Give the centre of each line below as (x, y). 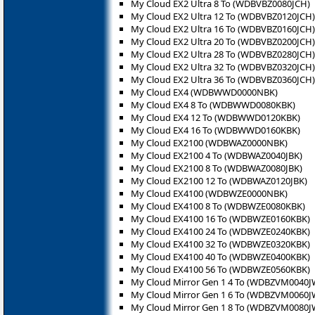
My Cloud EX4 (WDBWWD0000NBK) (204, 92)
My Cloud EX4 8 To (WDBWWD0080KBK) (213, 104)
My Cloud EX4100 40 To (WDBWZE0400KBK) (220, 256)
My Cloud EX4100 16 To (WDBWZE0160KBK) (220, 218)
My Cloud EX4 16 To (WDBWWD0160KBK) (216, 130)
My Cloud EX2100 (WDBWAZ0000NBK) (209, 142)
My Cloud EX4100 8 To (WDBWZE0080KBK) (218, 206)
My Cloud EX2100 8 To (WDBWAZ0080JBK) (217, 168)
